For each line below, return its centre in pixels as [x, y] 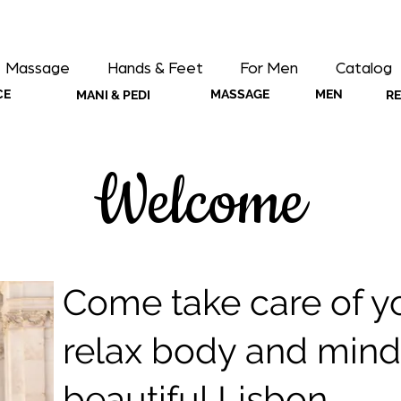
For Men [269, 69]
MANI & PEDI [113, 95]
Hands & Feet [155, 69]
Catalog [363, 69]
